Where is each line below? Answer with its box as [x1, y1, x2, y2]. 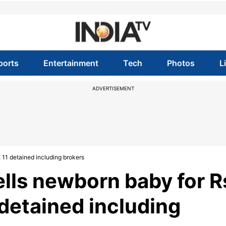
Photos [167, 58, 195, 68]
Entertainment [43, 58, 98, 68]
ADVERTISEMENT [92, 85, 134, 91]
